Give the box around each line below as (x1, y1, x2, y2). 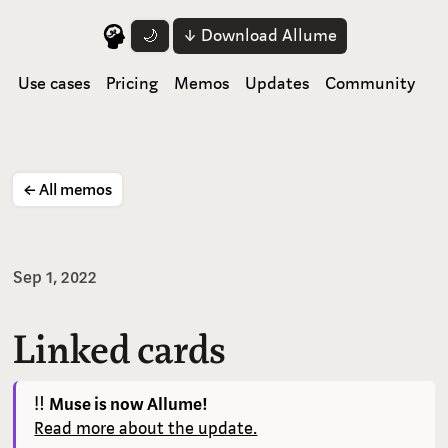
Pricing (105, 72, 158, 95)
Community (324, 72, 415, 95)
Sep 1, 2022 (13, 266, 98, 290)
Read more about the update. (34, 417, 258, 441)
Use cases (17, 72, 90, 95)
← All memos (23, 179, 113, 201)
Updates (244, 72, 309, 95)
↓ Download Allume (182, 24, 337, 47)
